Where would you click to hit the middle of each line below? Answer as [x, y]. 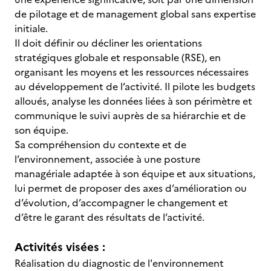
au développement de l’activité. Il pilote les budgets [135, 87]
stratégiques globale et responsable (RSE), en [118, 57]
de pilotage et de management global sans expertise [135, 14]
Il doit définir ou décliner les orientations [108, 43]
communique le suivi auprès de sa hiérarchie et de [130, 116]
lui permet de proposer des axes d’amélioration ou [131, 188]
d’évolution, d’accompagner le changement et [121, 203]
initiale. [31, 28]
